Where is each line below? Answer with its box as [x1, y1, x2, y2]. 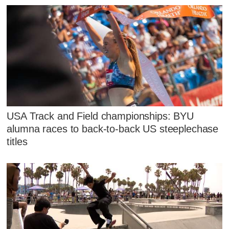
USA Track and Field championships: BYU [7, 110, 194, 122]
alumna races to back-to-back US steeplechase [7, 123, 219, 134]
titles [7, 135, 28, 147]
